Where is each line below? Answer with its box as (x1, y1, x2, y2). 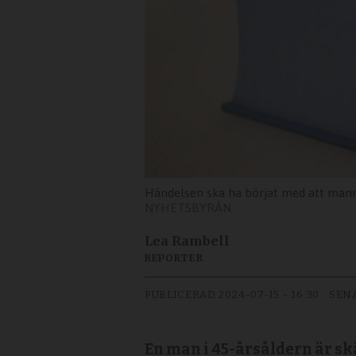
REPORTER (145, 252, 203, 265)
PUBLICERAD (145, 288, 216, 300)
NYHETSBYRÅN (145, 200, 232, 215)
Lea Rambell (145, 233, 230, 250)
